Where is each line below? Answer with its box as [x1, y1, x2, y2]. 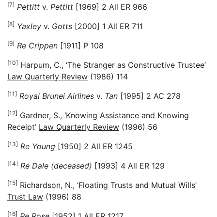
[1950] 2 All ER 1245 [55, 141, 133, 151]
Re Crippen [17, 40, 58, 50]
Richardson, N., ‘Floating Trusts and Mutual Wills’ [17, 180, 197, 190]
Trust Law [7, 191, 43, 201]
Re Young [20, 141, 55, 151]
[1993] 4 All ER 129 [92, 160, 165, 170]
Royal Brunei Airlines [19, 91, 94, 101]
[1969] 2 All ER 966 [73, 1, 147, 12]
